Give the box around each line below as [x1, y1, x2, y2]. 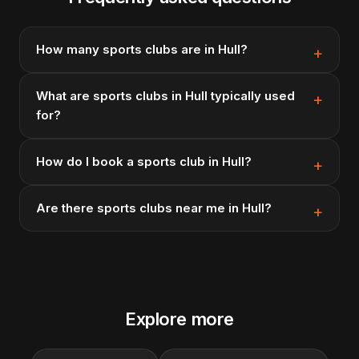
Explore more [125, 309, 234, 329]
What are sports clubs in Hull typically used [36, 88, 295, 103]
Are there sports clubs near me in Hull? [36, 200, 272, 216]
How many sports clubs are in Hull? [36, 42, 248, 57]
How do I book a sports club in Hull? [36, 154, 252, 169]
